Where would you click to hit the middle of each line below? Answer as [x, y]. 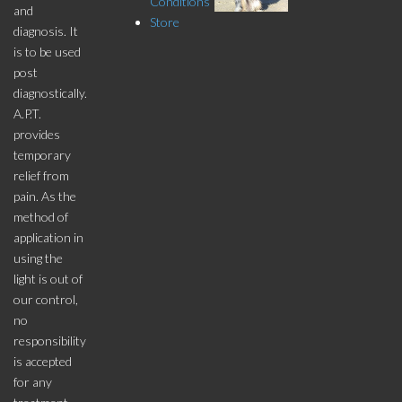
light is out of [48, 279]
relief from [41, 175]
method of [41, 217]
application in [48, 237]
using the [38, 258]
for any [33, 382]
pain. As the [45, 196]
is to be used [47, 52]
